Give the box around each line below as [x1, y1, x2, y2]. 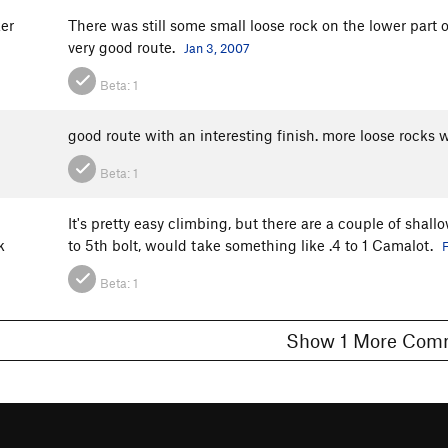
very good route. [68, 38, 179, 57]
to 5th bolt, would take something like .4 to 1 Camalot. [68, 236, 437, 255]
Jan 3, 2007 [184, 40, 250, 57]
